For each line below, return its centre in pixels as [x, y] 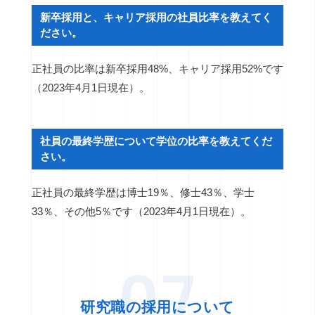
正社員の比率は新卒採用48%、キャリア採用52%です [157, 69]
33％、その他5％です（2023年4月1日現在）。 [141, 212]
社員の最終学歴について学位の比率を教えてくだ [156, 141]
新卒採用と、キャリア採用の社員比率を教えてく [156, 18]
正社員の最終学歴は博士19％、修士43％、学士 [143, 193]
